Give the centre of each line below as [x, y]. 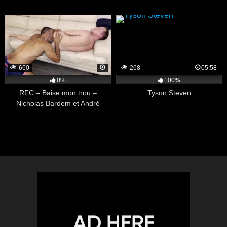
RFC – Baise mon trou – [58, 92]
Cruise [58, 114]
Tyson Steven [169, 92]
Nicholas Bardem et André [58, 103]
